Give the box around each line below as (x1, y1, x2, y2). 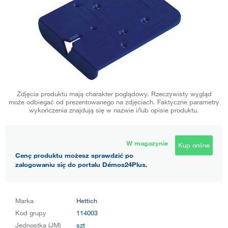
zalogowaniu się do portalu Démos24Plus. (15, 160, 148, 168)
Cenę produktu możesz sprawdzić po (15, 151, 133, 159)
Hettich (76, 196, 97, 205)
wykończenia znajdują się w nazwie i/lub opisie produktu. (29, 105, 199, 114)
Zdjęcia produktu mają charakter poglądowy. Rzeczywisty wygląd (16, 89, 212, 98)
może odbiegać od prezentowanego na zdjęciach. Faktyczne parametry (9, 97, 219, 106)
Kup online (178, 140, 210, 149)
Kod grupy (15, 208, 46, 217)
